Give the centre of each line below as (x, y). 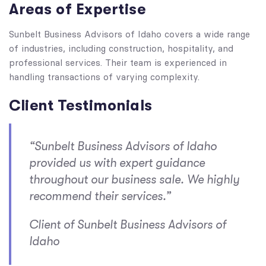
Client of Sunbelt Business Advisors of (128, 225)
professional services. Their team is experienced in (118, 63)
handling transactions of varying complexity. (104, 77)
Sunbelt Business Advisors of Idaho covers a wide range (129, 34)
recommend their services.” (100, 196)
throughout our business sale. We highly (134, 180)
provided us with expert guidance (117, 163)
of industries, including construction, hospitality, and (121, 49)
